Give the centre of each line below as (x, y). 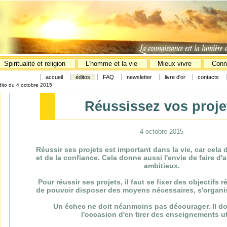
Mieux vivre (176, 64)
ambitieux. (162, 166)
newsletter (139, 77)
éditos (83, 77)
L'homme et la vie (111, 64)
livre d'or (176, 77)
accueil (54, 77)
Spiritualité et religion (36, 64)
